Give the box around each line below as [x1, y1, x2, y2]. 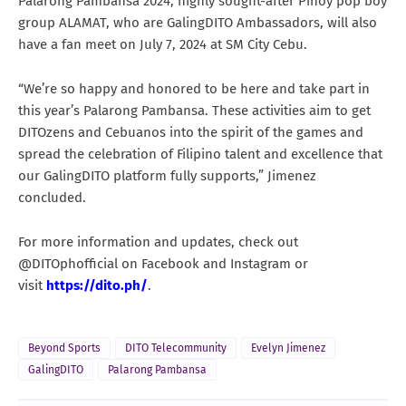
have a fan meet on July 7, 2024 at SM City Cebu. [18, 35, 311, 53]
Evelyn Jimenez [251, 341, 325, 354]
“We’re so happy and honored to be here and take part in [18, 80, 370, 97]
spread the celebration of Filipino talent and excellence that [18, 145, 382, 162]
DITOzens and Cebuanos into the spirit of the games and [18, 123, 363, 140]
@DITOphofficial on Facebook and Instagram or [18, 255, 308, 272]
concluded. [18, 188, 90, 206]
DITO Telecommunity [125, 341, 227, 354]
